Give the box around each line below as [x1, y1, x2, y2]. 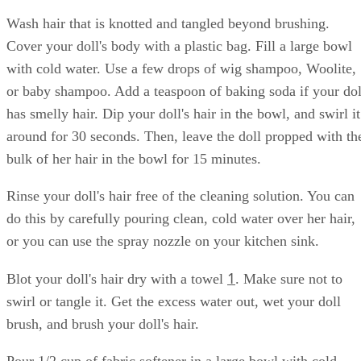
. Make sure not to [235, 270, 342, 287]
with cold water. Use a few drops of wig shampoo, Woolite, [6, 60, 356, 77]
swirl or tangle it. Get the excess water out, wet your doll [6, 293, 341, 309]
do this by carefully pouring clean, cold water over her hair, [6, 210, 355, 226]
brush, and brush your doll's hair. [6, 315, 199, 332]
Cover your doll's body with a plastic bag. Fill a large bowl [6, 37, 352, 54]
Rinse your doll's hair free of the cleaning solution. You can [6, 187, 355, 204]
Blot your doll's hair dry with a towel [6, 270, 227, 287]
